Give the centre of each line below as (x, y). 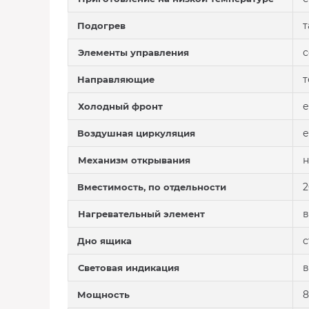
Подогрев (101, 26)
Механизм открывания (134, 160)
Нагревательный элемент (141, 214)
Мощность (103, 295)
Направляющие (116, 79)
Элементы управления (133, 52)
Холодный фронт (120, 106)
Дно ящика (104, 241)
